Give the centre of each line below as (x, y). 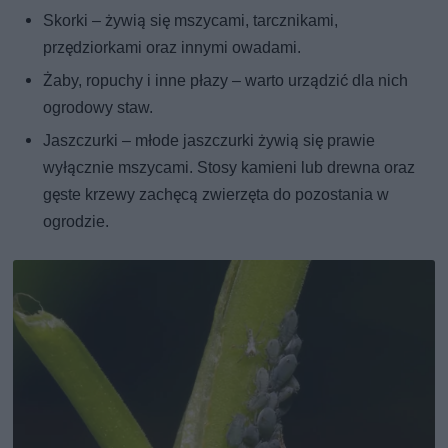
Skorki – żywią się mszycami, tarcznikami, (191, 21)
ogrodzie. (76, 222)
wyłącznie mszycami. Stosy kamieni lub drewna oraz (229, 168)
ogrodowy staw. (98, 108)
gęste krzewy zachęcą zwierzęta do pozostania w (216, 195)
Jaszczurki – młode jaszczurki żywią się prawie (209, 141)
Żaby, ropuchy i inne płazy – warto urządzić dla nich (226, 81)
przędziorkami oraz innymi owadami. (172, 48)
